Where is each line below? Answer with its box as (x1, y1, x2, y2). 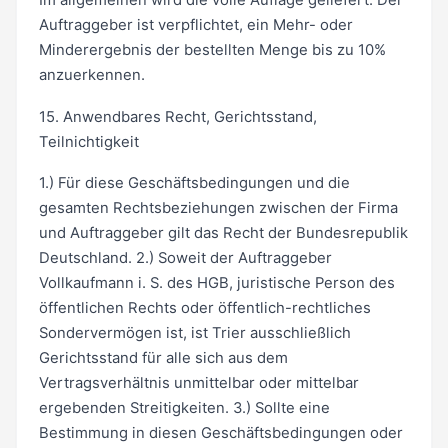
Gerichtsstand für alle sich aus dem (38, 349, 288, 368)
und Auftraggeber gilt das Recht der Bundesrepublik (38, 224, 408, 243)
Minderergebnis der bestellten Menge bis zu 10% (38, 40, 386, 59)
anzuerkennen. (38, 65, 145, 84)
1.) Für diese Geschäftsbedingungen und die (38, 174, 350, 193)
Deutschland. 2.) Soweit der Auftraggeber (38, 249, 332, 268)
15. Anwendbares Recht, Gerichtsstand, (38, 107, 317, 126)
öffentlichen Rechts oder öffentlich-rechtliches (38, 299, 371, 318)
